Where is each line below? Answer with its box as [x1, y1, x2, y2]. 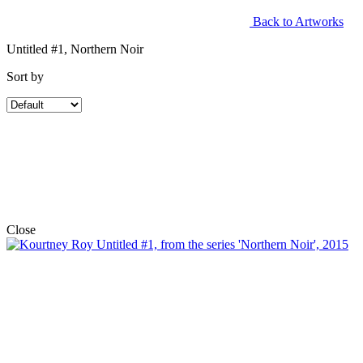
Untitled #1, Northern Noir [6, 41, 143, 56]
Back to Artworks [250, 14, 344, 28]
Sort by [6, 69, 44, 83]
